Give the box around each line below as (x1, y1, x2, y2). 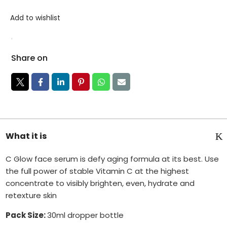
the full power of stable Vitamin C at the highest (6, 166, 190, 177)
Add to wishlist (10, 13, 60, 23)
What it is (6, 130, 47, 142)
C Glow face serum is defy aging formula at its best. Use (6, 154, 219, 165)
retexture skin (6, 190, 57, 201)
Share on (11, 52, 48, 64)
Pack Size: (6, 210, 48, 221)
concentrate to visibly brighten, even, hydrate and (6, 178, 195, 189)
